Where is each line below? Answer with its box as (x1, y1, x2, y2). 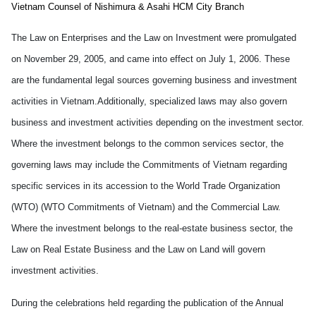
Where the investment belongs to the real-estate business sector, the (11, 223, 293, 233)
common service (162, 138, 232, 149)
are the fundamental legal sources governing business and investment (11, 75, 297, 85)
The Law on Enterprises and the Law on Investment (11, 32, 221, 43)
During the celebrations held (11, 298, 128, 308)
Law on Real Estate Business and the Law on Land (11, 244, 219, 255)
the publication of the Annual (165, 298, 284, 308)
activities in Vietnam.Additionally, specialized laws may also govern (11, 96, 287, 107)
